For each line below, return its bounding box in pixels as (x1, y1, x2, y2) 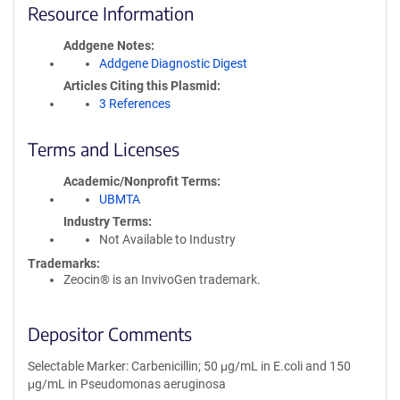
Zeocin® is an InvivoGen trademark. (63, 272, 261, 287)
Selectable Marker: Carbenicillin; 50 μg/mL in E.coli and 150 (28, 359, 351, 373)
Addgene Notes (63, 38, 151, 53)
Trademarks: (28, 256, 100, 271)
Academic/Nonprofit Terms (63, 174, 217, 188)
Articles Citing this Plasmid (63, 79, 217, 93)
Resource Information (28, 2, 194, 24)
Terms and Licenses (28, 137, 179, 160)
